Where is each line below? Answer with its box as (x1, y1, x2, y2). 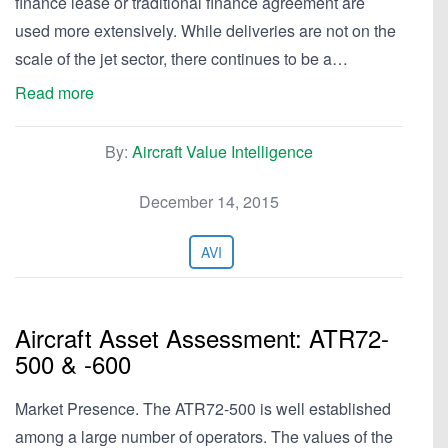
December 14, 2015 (139, 190, 279, 213)
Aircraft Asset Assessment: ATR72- (15, 320, 389, 355)
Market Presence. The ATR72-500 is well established (15, 397, 391, 420)
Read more (15, 81, 94, 104)
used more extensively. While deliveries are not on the (15, 19, 396, 42)
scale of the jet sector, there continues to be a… (15, 47, 348, 70)
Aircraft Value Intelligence (132, 140, 313, 163)
